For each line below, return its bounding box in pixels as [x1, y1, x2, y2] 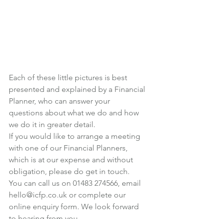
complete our [78, 190, 128, 199]
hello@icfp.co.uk [9, 190, 67, 199]
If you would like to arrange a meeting [9, 131, 142, 141]
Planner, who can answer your [9, 96, 112, 106]
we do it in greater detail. [9, 119, 95, 129]
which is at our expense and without [9, 154, 135, 164]
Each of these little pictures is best [9, 72, 129, 82]
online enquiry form [9, 201, 77, 211]
